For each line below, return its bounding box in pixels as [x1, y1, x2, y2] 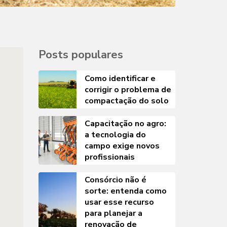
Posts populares [39, 47, 123, 62]
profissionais [85, 152, 135, 163]
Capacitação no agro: [85, 118, 166, 129]
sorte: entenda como [85, 185, 167, 197]
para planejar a [85, 208, 142, 219]
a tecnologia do [85, 129, 146, 140]
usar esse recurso [85, 197, 154, 208]
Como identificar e [85, 72, 156, 84]
